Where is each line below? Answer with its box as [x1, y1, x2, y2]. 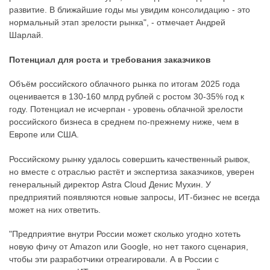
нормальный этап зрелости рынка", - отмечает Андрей [9, 17, 225, 28]
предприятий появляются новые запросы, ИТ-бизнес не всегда [9, 192, 260, 202]
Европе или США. [9, 130, 79, 140]
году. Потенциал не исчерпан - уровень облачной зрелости [9, 104, 243, 115]
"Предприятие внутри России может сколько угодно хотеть [9, 229, 240, 239]
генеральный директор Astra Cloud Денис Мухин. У [9, 179, 211, 189]
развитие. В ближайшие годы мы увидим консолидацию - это [9, 5, 250, 15]
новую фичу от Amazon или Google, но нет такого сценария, [9, 242, 248, 252]
